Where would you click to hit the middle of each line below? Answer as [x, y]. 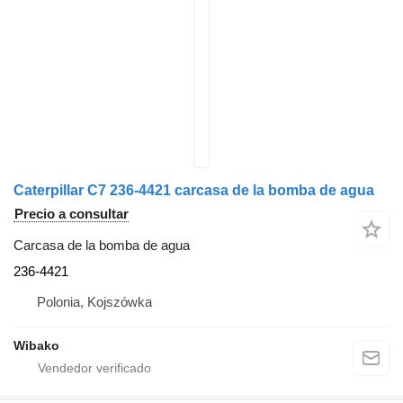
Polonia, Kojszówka [94, 302]
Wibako [36, 345]
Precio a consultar [72, 214]
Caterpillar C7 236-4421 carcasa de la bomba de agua [194, 190]
